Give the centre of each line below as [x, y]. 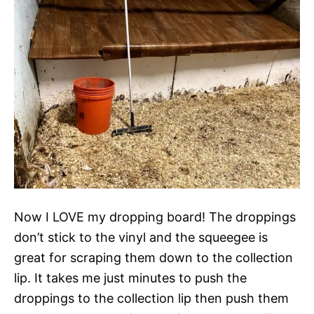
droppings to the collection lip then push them [151, 298]
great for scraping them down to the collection [153, 257]
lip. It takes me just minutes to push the [130, 278]
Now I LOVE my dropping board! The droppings [155, 217]
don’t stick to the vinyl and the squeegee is [141, 237]
